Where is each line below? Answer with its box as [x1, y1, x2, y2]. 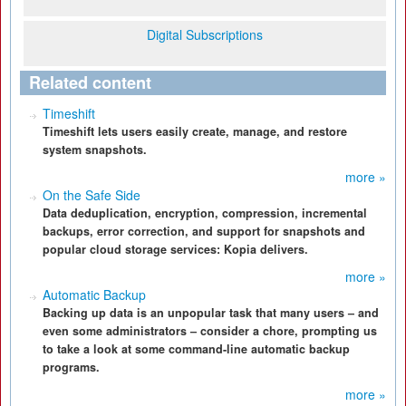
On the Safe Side [43, 186, 140, 204]
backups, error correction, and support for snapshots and [43, 223, 365, 239]
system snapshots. [43, 141, 147, 158]
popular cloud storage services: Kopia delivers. [43, 241, 308, 257]
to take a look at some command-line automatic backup [43, 341, 350, 357]
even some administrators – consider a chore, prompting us [43, 323, 377, 339]
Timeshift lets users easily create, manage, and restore [43, 123, 347, 140]
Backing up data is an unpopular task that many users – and [43, 304, 379, 321]
